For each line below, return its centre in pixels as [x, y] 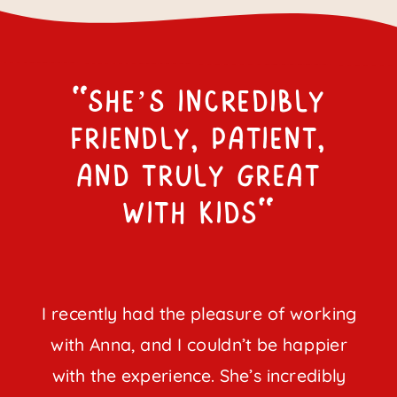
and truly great [199, 176]
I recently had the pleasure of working [199, 314]
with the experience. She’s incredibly [199, 376]
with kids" [199, 214]
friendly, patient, [199, 139]
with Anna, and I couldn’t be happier [199, 345]
